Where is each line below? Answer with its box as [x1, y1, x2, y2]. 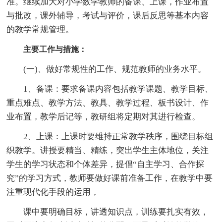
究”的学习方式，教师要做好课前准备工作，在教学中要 [6, 173, 213, 183]
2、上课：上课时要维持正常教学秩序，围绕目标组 [6, 131, 214, 141]
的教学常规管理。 [6, 24, 74, 34]
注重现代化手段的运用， [6, 187, 100, 197]
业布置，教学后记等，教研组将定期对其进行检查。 [6, 111, 201, 121]
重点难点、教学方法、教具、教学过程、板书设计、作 [6, 98, 209, 108]
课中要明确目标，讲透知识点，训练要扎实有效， [6, 207, 209, 217]
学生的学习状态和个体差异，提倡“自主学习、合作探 [6, 159, 205, 169]
